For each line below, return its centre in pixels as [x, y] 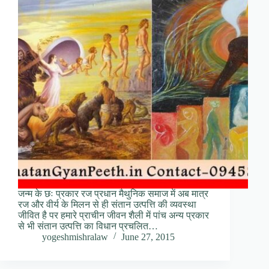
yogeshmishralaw [75, 237]
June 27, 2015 [148, 237]
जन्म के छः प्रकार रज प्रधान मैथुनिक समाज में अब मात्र [113, 193]
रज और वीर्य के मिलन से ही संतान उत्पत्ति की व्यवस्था [107, 204]
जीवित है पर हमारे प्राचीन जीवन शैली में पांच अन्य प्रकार [113, 215]
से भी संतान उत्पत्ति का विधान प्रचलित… [88, 226]
